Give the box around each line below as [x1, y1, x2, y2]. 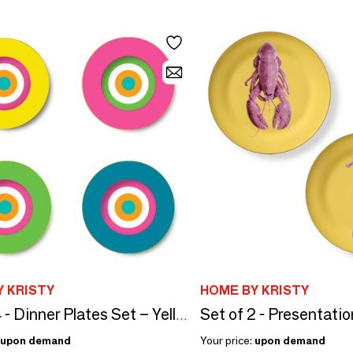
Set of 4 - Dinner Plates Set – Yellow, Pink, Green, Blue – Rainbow [175, 307, 188, 323]
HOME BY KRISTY [200, 282, 309, 298]
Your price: [200, 333, 255, 347]
